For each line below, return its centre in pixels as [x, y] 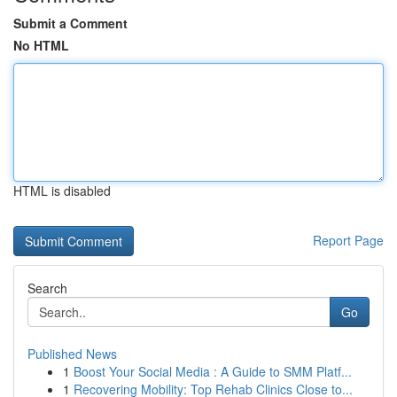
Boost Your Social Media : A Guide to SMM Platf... [213, 371]
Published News [72, 354]
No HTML [41, 45]
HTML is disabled [62, 191]
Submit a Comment [70, 23]
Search [47, 288]
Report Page [348, 240]
